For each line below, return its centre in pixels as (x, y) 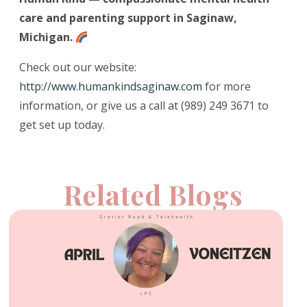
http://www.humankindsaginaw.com (111, 87)
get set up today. (62, 125)
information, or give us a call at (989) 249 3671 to (144, 106)
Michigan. (47, 37)
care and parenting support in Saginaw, (128, 18)
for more (226, 87)
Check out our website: (78, 67)
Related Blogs (153, 195)
